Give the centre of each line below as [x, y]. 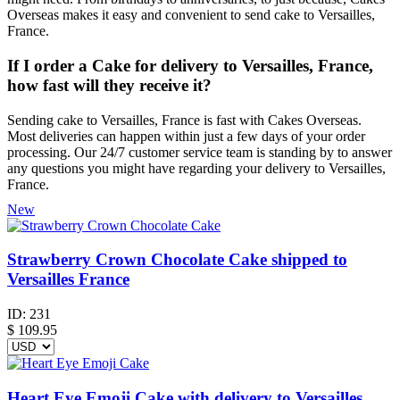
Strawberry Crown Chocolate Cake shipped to [177, 260]
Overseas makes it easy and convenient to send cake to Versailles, [191, 15]
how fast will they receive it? [109, 85]
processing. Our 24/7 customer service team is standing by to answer [200, 152]
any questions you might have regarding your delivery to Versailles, [196, 168]
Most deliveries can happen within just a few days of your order [186, 136]
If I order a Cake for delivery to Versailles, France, [190, 65]
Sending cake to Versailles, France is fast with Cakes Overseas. [184, 120]
